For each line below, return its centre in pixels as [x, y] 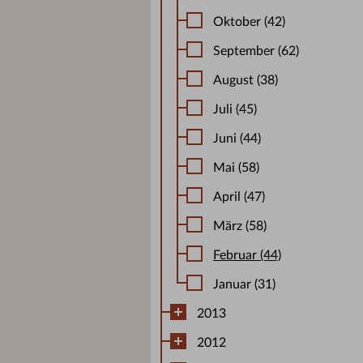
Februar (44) [247, 255]
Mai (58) [236, 167]
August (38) [246, 80]
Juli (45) [235, 109]
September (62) [256, 51]
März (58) [240, 226]
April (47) [239, 196]
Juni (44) [237, 138]
